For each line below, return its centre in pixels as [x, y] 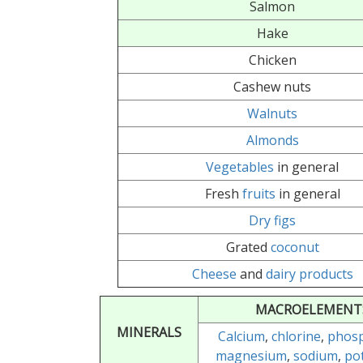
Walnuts [273, 113]
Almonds [272, 140]
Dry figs [273, 220]
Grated [248, 247]
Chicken [272, 60]
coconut [295, 247]
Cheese [214, 274]
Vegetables [240, 167]
